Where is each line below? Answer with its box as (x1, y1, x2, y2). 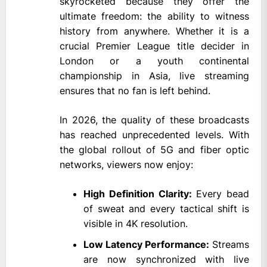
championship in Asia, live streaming (60, 70, 249, 82)
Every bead (191, 188, 249, 200)
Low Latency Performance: (83, 238, 209, 251)
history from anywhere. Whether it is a (60, 25, 249, 38)
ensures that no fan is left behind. (60, 85, 210, 97)
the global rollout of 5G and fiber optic (60, 144, 249, 156)
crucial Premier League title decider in (60, 40, 249, 52)
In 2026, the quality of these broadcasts (60, 114, 249, 126)
